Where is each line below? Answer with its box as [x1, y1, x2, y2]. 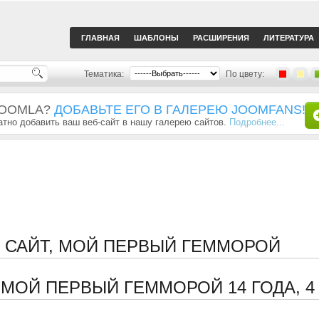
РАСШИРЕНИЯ [193, 33, 249, 42]
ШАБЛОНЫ [134, 33, 179, 42]
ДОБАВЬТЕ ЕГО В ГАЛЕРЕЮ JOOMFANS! [54, 103, 305, 117]
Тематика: [84, 69, 124, 79]
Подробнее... [229, 117, 285, 127]
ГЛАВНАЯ [81, 33, 120, 42]
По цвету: [226, 69, 264, 79]
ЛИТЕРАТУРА [263, 33, 314, 42]
